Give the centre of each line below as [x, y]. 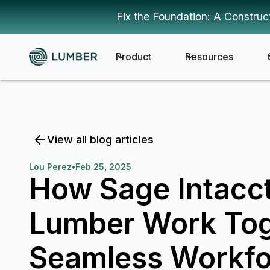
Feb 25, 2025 [103, 167]
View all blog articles [100, 140]
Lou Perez [50, 167]
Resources [209, 57]
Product [133, 57]
